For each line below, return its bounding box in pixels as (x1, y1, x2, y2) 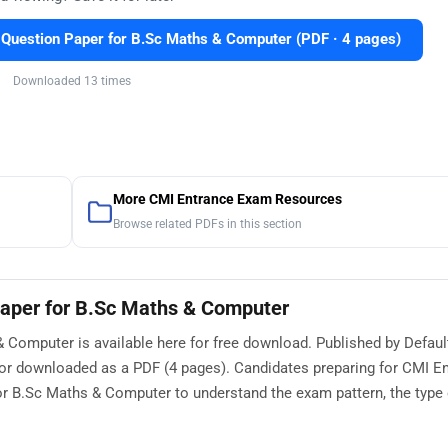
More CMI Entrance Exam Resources (112, 191, 342, 209)
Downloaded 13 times (12, 74, 131, 89)
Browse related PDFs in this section (112, 217, 302, 232)
